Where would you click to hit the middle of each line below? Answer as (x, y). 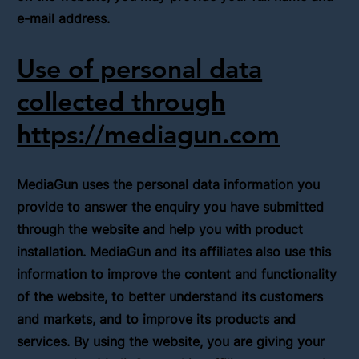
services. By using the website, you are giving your (171, 341)
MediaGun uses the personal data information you (169, 184)
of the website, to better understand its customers (170, 296)
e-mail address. (64, 18)
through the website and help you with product (160, 229)
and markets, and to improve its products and (157, 319)
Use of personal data (140, 68)
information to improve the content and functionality (177, 274)
